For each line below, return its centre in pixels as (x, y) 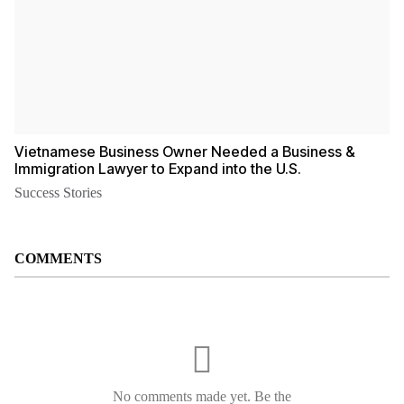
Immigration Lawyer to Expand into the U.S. (158, 168)
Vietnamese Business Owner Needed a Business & (185, 151)
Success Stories (58, 192)
